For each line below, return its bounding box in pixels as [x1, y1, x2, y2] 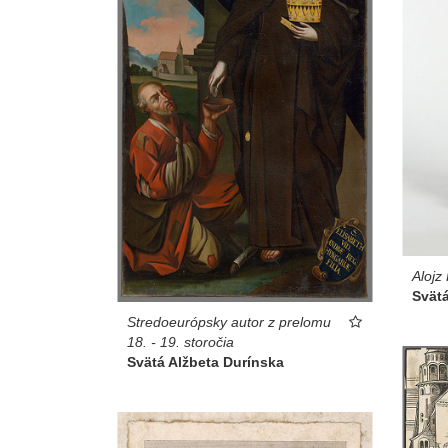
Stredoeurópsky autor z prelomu [127, 313, 331, 330]
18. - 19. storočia [127, 333, 234, 350]
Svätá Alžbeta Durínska [127, 353, 284, 370]
